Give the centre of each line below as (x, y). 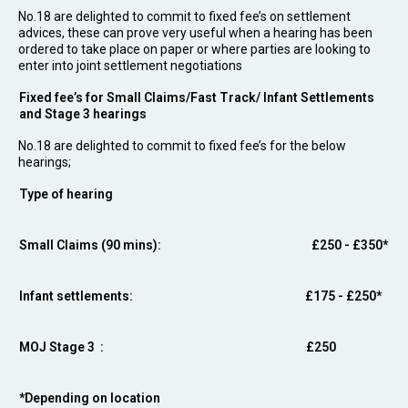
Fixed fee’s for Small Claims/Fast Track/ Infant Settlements (197, 97)
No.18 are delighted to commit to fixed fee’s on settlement (184, 16)
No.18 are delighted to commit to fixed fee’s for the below (182, 146)
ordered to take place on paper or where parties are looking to (194, 49)
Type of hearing (66, 194)
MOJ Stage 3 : (142, 347)
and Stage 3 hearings (83, 114)
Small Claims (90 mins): (143, 245)
